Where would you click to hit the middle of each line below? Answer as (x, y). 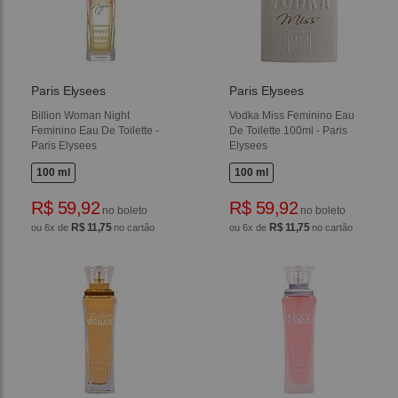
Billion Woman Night (81, 116)
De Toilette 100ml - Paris (289, 131)
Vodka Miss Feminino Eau (292, 116)
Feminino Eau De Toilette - (96, 131)
